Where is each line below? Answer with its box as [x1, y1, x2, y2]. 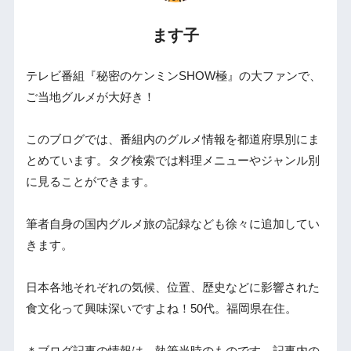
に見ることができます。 [25, 175, 155, 188]
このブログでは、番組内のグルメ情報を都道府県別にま [25, 132, 320, 146]
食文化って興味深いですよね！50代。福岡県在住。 [25, 302, 297, 315]
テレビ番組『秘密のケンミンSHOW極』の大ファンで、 [25, 69, 321, 82]
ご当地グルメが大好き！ [25, 90, 155, 103]
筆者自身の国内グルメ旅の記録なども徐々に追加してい [25, 217, 320, 230]
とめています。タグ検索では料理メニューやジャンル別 [25, 154, 320, 167]
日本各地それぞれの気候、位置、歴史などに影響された [25, 280, 320, 294]
